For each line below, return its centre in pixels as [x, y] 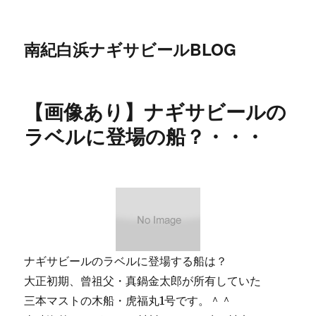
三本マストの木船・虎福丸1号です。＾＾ [128, 300]
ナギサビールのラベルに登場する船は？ [126, 261]
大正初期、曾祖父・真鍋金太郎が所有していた [143, 281]
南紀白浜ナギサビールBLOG [130, 49]
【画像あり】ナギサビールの [156, 111]
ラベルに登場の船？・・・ [145, 136]
